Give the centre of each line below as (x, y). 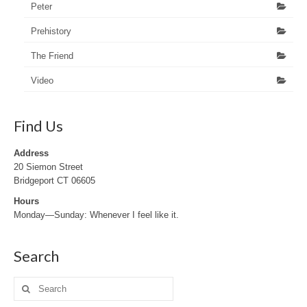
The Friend (52, 56)
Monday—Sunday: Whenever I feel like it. (96, 214)
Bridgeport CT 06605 (54, 180)
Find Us (38, 125)
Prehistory (51, 31)
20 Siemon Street (48, 167)
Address (31, 153)
